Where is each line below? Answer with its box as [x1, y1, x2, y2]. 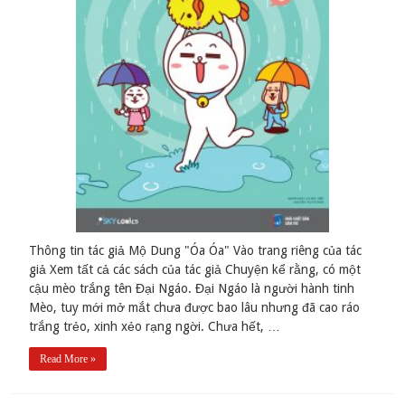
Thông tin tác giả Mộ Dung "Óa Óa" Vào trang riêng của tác [29, 243, 363, 259]
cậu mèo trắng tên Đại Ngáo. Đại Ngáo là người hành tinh [29, 281, 355, 297]
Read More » [40, 353, 97, 366]
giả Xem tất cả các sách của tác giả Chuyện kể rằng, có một [29, 262, 362, 278]
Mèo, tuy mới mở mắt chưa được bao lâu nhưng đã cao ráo [29, 300, 361, 316]
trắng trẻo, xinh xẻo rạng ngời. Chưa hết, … [29, 319, 281, 334]
